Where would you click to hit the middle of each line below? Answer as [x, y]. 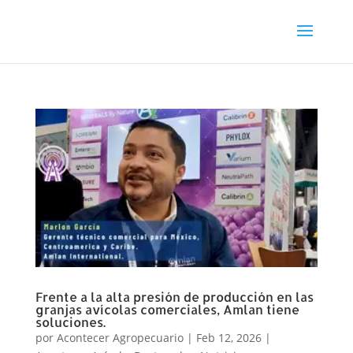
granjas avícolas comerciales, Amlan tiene [167, 309]
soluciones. [70, 321]
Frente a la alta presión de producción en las [174, 296]
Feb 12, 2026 [229, 337]
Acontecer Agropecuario [120, 337]
